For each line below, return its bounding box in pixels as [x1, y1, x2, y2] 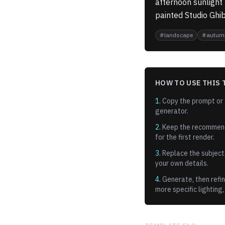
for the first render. [155, 133, 214, 142]
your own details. [155, 159, 208, 168]
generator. [155, 106, 188, 116]
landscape [164, 31, 193, 39]
